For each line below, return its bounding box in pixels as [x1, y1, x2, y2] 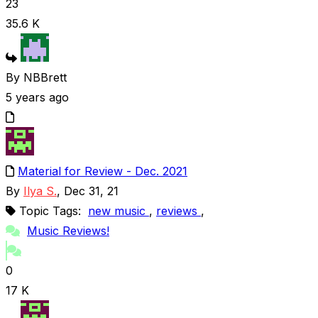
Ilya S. [23, 183, 57, 198]
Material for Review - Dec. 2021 [18, 163, 187, 178]
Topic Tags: [19, 203, 88, 218]
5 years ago [6, 89, 69, 104]
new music [88, 203, 149, 218]
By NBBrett [6, 70, 67, 84]
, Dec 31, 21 [57, 183, 122, 198]
